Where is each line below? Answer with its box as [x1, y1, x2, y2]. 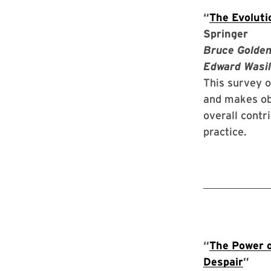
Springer [203, 27, 248, 40]
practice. [203, 125, 247, 138]
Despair [203, 255, 243, 268]
